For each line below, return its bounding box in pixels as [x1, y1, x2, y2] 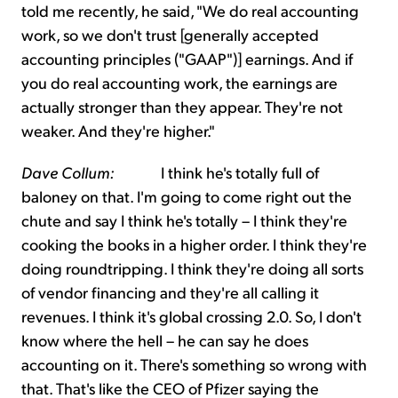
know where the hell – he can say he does [21, 330, 308, 351]
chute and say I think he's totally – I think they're [21, 210, 347, 231]
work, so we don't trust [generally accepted [21, 24, 319, 45]
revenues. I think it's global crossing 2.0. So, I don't [21, 306, 362, 327]
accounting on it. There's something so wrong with [21, 354, 367, 375]
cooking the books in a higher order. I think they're [21, 234, 367, 255]
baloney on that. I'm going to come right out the [21, 186, 352, 207]
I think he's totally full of [115, 162, 319, 183]
